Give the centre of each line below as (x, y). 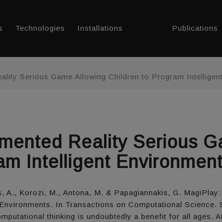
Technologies (40, 28)
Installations (100, 28)
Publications (195, 28)
